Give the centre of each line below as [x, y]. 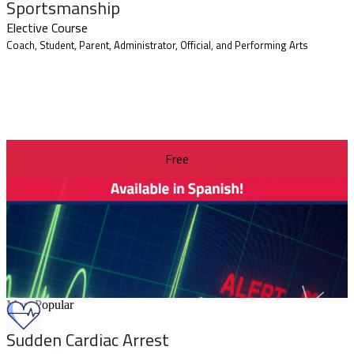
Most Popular [40, 304]
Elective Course [47, 27]
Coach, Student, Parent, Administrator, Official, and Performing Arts [157, 45]
